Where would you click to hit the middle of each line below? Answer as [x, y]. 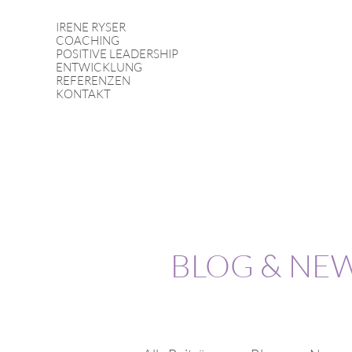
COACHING [87, 40]
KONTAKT [83, 94]
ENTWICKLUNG [99, 67]
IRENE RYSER [90, 27]
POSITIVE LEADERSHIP [117, 54]
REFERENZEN [93, 81]
